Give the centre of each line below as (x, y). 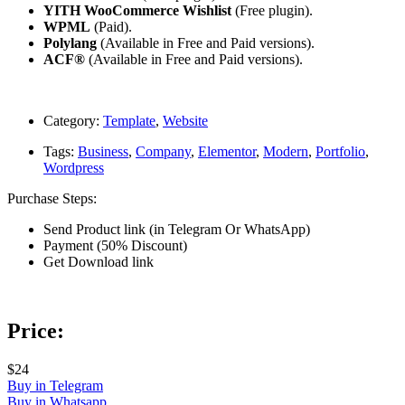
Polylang (70, 42)
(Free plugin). (272, 10)
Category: (71, 120)
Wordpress (74, 167)
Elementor (227, 151)
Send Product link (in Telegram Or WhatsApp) (177, 229)
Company (163, 151)
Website (185, 120)
